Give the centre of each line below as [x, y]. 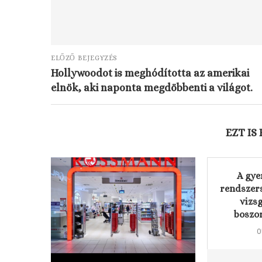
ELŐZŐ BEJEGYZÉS [84, 58]
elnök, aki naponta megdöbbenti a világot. [152, 88]
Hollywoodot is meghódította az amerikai [150, 73]
